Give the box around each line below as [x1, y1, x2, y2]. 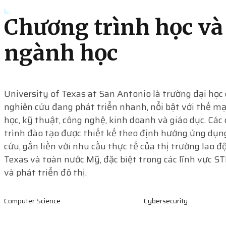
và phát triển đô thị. [4, 165, 87, 180]
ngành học [4, 39, 118, 67]
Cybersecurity [143, 195, 188, 206]
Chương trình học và [4, 13, 223, 41]
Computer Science [4, 195, 61, 206]
